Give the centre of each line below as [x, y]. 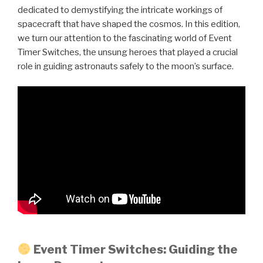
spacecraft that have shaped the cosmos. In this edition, [129, 24]
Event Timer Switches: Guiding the [135, 249]
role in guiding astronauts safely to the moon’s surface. [126, 66]
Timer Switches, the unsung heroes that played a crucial [128, 52]
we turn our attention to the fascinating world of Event [125, 38]
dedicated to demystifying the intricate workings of [120, 10]
